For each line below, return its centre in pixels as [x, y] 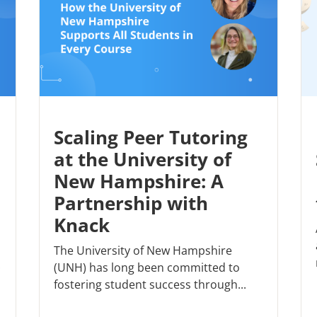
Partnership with [131, 203]
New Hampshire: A [139, 181]
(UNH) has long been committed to [147, 268]
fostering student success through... [150, 285]
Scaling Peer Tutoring [151, 138]
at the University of [143, 160]
